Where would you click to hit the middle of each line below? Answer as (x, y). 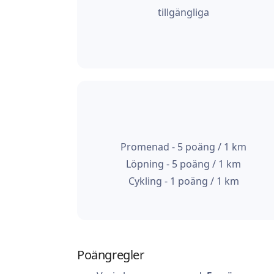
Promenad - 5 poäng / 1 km (183, 147)
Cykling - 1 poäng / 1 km (183, 181)
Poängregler (111, 255)
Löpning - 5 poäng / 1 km (183, 164)
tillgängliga (183, 13)
